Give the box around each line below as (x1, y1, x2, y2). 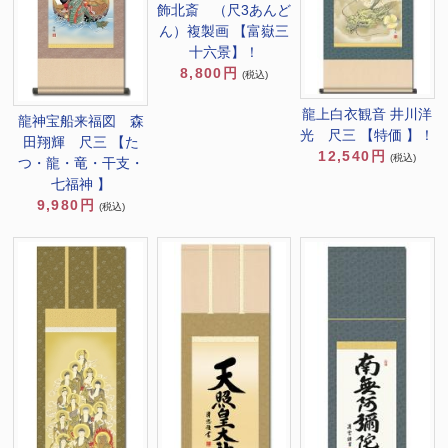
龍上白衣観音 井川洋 (302, 105, 433, 122)
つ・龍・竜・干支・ (17, 155, 144, 172)
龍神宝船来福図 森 (17, 113, 144, 130)
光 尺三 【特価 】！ (300, 126, 435, 143)
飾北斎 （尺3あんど (156, 2, 291, 19)
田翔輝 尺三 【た (22, 134, 139, 151)
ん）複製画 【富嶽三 (158, 23, 289, 40)
